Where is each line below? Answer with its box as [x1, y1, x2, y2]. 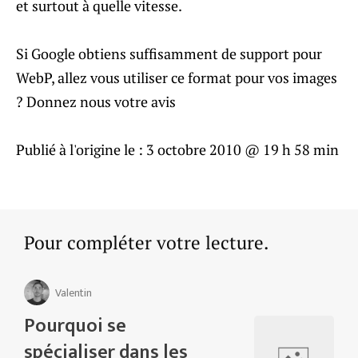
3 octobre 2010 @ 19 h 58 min [146, 140, 339, 160]
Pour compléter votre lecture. [24, 230, 268, 256]
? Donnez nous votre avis [16, 92, 176, 112]
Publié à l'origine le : [16, 140, 146, 160]
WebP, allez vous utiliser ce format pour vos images [16, 68, 337, 88]
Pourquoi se [24, 310, 126, 343]
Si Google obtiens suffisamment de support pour [16, 44, 322, 64]
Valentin [55, 283, 92, 302]
